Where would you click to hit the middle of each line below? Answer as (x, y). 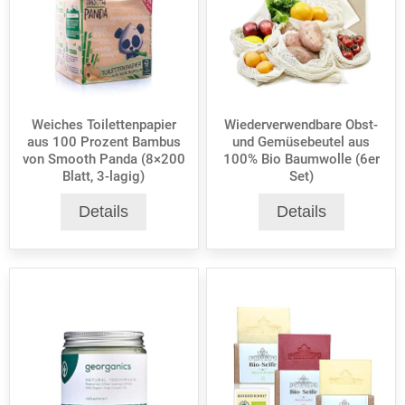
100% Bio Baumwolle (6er (301, 160)
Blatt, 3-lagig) (104, 177)
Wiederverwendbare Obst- (301, 125)
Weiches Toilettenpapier (104, 125)
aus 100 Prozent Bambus (104, 142)
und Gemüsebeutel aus (301, 142)
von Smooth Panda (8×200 (104, 160)
